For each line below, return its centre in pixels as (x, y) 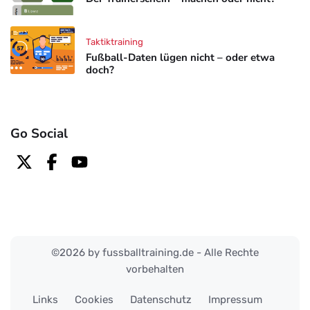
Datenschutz (161, 299)
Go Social (39, 133)
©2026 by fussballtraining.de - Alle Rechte (155, 252)
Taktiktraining (114, 42)
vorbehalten (155, 269)
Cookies (94, 299)
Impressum (235, 299)
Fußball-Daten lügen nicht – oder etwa (180, 57)
